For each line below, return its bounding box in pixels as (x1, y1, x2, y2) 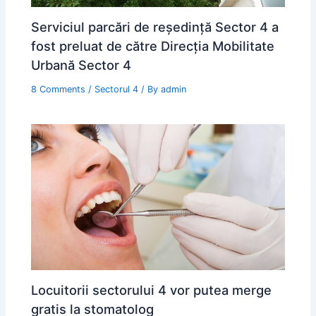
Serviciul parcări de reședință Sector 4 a (31, 18, 279, 35)
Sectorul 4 (95, 83, 139, 95)
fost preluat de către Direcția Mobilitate (31, 37, 275, 54)
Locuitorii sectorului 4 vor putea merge (31, 281, 272, 298)
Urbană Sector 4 (31, 56, 132, 73)
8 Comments (31, 83, 86, 95)
